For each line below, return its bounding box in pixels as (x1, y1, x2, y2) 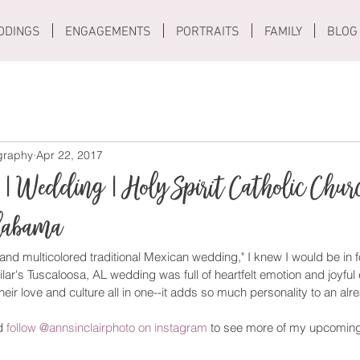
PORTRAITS (176, 24, 239, 40)
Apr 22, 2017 (36, 147, 103, 162)
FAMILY (264, 24, 302, 40)
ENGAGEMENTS (65, 24, 151, 40)
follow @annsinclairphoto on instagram (6, 320, 207, 335)
